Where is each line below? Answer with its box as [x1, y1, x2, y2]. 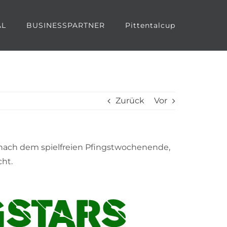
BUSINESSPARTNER [26, 21, 105, 30]
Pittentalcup [125, 21, 175, 30]
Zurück [116, 96, 144, 105]
